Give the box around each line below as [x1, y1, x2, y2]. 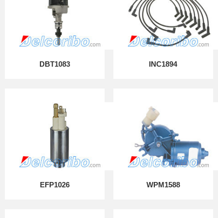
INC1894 [149, 60, 178, 68]
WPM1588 [146, 181, 180, 189]
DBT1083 [39, 60, 71, 68]
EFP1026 [40, 181, 70, 189]
